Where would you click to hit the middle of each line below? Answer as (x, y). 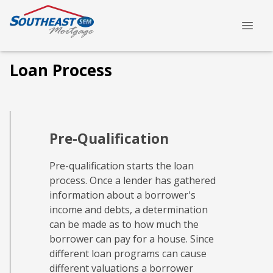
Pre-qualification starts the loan (122, 166)
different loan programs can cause (128, 254)
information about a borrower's (122, 195)
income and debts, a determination (129, 210)
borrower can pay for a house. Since (132, 239)
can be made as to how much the (124, 225)
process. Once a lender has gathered (133, 181)
